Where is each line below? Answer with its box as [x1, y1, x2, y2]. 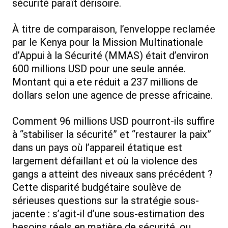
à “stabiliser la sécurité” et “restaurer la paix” [12, 128, 211, 141]
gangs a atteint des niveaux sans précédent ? [12, 168, 213, 181]
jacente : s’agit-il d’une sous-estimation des [12, 208, 205, 220]
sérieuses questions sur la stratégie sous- [12, 194, 199, 207]
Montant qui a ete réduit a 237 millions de [12, 76, 198, 89]
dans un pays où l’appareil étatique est [12, 141, 182, 154]
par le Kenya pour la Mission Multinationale [12, 36, 203, 49]
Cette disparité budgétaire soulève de [12, 181, 181, 194]
